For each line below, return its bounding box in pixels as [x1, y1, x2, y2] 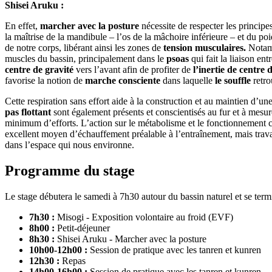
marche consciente [83, 75, 160, 86]
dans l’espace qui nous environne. [5, 139, 134, 150]
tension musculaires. [163, 42, 246, 53]
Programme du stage [5, 162, 135, 178]
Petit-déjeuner [55, 222, 110, 233]
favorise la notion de [5, 75, 83, 86]
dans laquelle [160, 75, 215, 86]
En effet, [5, 20, 38, 31]
